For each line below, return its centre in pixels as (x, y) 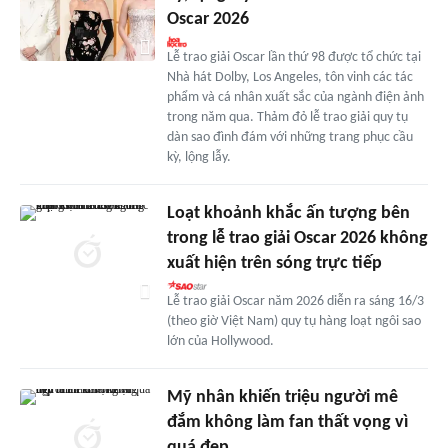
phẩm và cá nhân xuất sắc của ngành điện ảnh (295, 97)
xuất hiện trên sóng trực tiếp (274, 263)
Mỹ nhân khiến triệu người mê (282, 397)
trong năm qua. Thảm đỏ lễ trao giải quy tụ (287, 117)
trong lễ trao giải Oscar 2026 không (297, 238)
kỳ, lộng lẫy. (198, 157)
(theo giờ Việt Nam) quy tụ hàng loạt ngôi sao (293, 321)
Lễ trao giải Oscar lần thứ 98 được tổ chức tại (293, 57)
